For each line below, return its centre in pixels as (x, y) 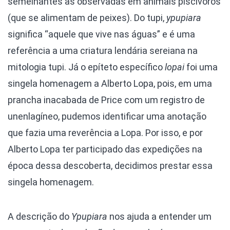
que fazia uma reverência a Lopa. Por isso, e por (105, 133)
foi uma (201, 67)
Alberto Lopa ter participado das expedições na (105, 149)
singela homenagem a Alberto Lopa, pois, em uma (110, 83)
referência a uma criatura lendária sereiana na (103, 51)
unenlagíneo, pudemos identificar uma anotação (107, 116)
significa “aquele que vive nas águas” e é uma (101, 34)
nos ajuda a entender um (159, 216)
